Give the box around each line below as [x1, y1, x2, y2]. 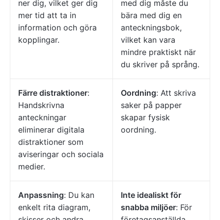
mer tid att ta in [18, 10, 76, 21]
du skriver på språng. [121, 59, 199, 70]
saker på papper [121, 100, 182, 110]
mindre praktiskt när [121, 47, 196, 57]
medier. [18, 162, 45, 172]
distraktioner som [18, 137, 83, 147]
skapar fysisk [121, 112, 170, 123]
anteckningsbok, [121, 23, 182, 33]
